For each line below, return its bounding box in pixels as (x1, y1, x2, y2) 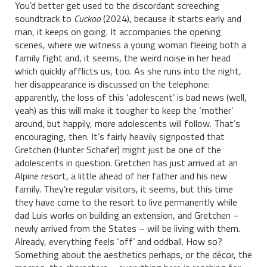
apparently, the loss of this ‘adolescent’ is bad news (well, (15, 90, 247, 104)
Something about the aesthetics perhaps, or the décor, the (15, 247, 252, 262)
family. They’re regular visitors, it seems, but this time (15, 182, 233, 196)
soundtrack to (15, 11, 74, 26)
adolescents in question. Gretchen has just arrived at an (15, 156, 238, 170)
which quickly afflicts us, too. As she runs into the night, (15, 64, 241, 78)
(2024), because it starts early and (101, 11, 241, 26)
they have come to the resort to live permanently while (15, 195, 237, 209)
